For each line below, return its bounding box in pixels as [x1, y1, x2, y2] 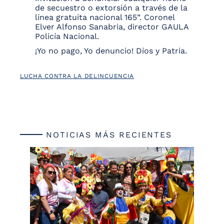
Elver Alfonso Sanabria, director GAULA [35, 22, 188, 32]
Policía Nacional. [35, 31, 99, 41]
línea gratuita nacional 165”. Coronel [35, 12, 174, 22]
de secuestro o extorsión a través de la [35, 3, 187, 13]
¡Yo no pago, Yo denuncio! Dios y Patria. [35, 46, 187, 56]
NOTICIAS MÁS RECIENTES [42, 130, 172, 140]
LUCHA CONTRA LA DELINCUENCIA [20, 72, 134, 80]
